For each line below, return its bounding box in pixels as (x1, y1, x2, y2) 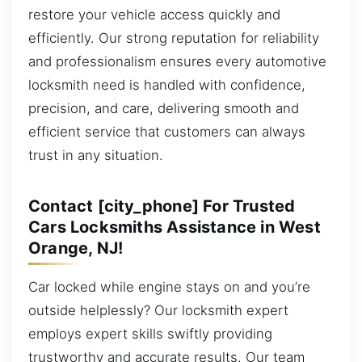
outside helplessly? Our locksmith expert (28, 301, 288, 318)
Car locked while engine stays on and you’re (28, 278, 310, 295)
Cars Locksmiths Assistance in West (28, 217, 321, 237)
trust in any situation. (28, 146, 163, 163)
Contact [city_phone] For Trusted (28, 196, 296, 216)
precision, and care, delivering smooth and (28, 99, 299, 116)
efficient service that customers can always (28, 123, 305, 140)
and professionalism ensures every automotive (28, 53, 326, 69)
